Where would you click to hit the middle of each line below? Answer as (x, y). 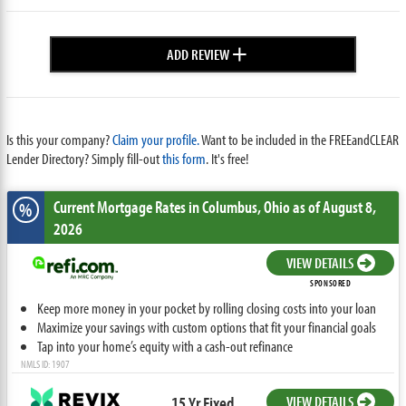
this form (184, 159)
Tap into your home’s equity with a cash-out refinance (164, 346)
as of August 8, (333, 207)
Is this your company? (59, 140)
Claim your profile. (155, 140)
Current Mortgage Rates (121, 207)
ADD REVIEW (198, 54)
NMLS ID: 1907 (45, 364)
